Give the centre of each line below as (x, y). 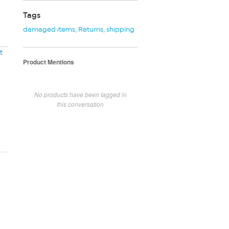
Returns (91, 29)
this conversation (80, 104)
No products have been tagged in (80, 94)
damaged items (49, 29)
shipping (120, 29)
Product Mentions (49, 62)
